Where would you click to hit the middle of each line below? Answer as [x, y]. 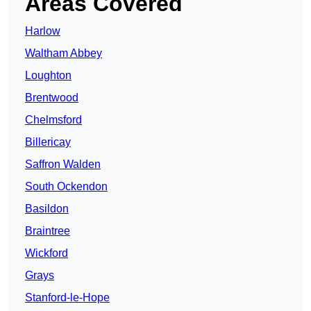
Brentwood [52, 98]
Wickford [47, 253]
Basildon [47, 209]
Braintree [48, 231]
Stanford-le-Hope [67, 298]
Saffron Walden [63, 165]
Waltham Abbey [64, 53]
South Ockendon [66, 187]
